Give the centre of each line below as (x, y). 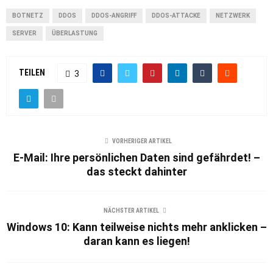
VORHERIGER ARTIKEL (142, 141)
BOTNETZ (28, 16)
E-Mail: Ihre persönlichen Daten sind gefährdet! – (136, 158)
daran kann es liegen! (136, 241)
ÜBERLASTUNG (75, 34)
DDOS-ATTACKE (176, 16)
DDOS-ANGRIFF (114, 16)
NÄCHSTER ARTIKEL (131, 211)
